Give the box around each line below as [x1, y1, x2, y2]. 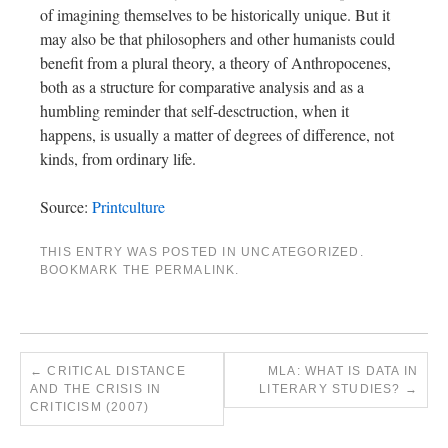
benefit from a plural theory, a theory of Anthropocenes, [40, 52, 391, 74]
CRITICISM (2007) [30, 400, 150, 415]
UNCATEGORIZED [241, 245, 360, 260]
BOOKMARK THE [40, 263, 155, 278]
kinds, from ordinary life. [40, 148, 196, 170]
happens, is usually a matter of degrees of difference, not [40, 124, 394, 146]
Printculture [92, 196, 165, 218]
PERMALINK [154, 263, 236, 278]
